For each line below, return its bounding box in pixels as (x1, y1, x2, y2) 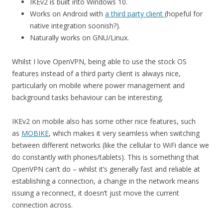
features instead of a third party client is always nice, (12, 69, 181, 78)
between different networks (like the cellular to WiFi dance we (12, 140, 209, 150)
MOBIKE (21, 128, 49, 138)
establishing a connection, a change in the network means (12, 176, 199, 186)
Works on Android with (30, 9, 105, 18)
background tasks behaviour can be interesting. (12, 93, 163, 102)
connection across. (12, 200, 73, 210)
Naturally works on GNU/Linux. (30, 33, 129, 42)
